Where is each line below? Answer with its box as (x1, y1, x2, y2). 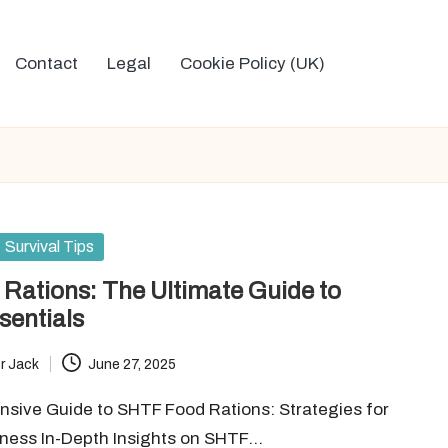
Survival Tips (5, 238, 95, 255)
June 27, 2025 (87, 356, 176, 372)
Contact (15, 54, 78, 73)
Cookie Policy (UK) (180, 54, 325, 73)
